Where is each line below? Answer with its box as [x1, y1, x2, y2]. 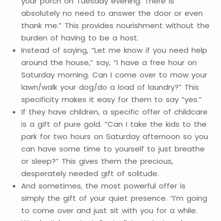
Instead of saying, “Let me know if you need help [21, 45, 207, 56]
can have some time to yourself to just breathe [21, 144, 205, 154]
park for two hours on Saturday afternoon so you [21, 131, 208, 142]
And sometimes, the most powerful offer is [21, 181, 185, 191]
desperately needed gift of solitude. [21, 168, 159, 179]
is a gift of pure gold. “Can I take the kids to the [21, 119, 207, 130]
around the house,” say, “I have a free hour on [21, 57, 197, 68]
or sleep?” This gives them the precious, [21, 156, 173, 167]
